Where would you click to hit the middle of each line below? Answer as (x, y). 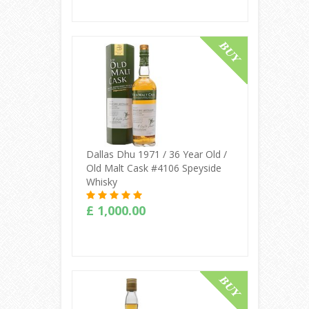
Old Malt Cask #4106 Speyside (153, 168)
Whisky (101, 181)
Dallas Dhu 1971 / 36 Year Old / (156, 154)
